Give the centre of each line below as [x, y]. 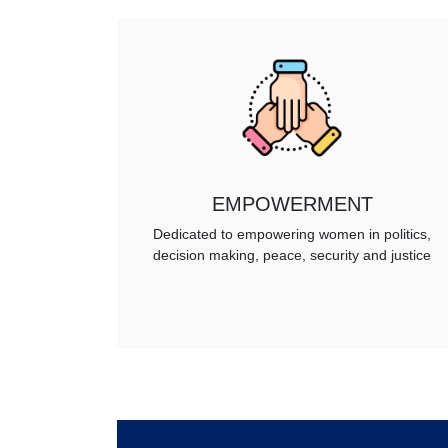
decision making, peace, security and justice [292, 255]
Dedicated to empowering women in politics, [292, 234]
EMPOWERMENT [292, 204]
